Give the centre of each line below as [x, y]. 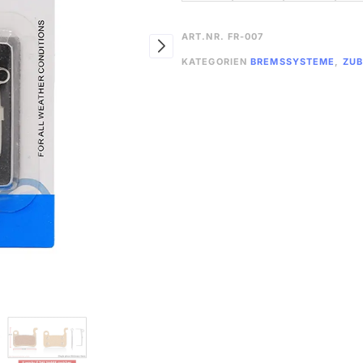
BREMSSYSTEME [293, 62]
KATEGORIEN [214, 62]
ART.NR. [205, 36]
